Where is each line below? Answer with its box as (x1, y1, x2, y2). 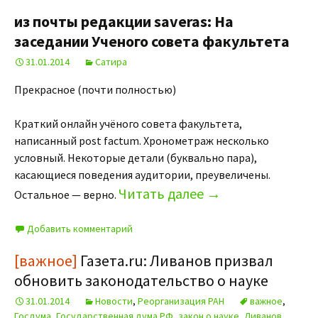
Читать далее (119, 185, 207, 202)
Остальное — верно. (14, 187, 119, 202)
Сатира (95, 55, 127, 68)
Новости (95, 295, 133, 307)
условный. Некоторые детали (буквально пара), (14, 150, 257, 165)
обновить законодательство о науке (14, 270, 268, 290)
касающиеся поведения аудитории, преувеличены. (14, 168, 270, 182)
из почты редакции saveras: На (14, 11, 234, 31)
